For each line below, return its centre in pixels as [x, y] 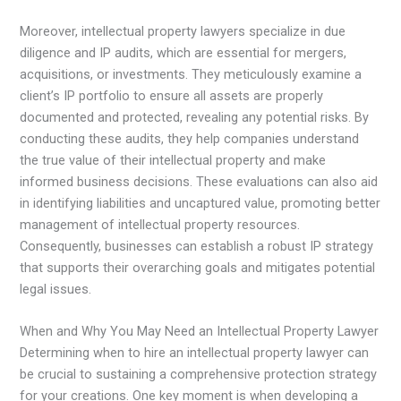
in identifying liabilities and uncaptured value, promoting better [200, 203]
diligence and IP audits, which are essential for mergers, [183, 52]
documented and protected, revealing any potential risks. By [195, 117]
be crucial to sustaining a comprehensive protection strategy [199, 375]
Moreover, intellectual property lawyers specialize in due [183, 31]
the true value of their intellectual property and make [173, 160]
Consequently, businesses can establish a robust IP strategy [197, 246]
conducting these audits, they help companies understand [190, 138]
